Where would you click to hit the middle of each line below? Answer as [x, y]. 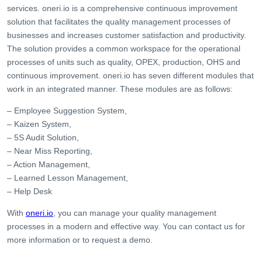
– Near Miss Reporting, [50, 151]
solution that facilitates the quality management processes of [119, 21]
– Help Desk [30, 191]
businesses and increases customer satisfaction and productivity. [127, 35]
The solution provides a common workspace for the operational [124, 48]
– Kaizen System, [39, 124]
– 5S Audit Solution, [43, 137]
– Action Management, [49, 164]
